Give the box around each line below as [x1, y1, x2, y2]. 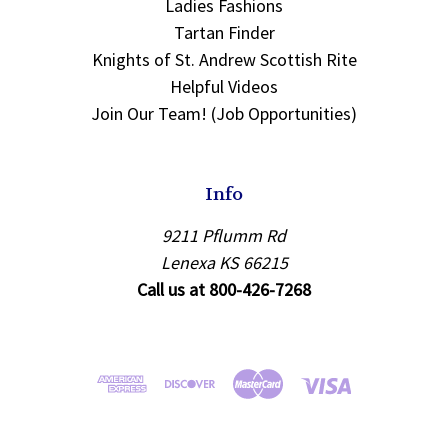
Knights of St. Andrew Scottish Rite [91, 47, 357, 71]
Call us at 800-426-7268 [137, 277, 311, 301]
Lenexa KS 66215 [160, 250, 288, 274]
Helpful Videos [170, 74, 278, 98]
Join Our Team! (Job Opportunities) [91, 101, 357, 125]
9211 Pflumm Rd [162, 223, 286, 247]
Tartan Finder [173, 20, 275, 44]
